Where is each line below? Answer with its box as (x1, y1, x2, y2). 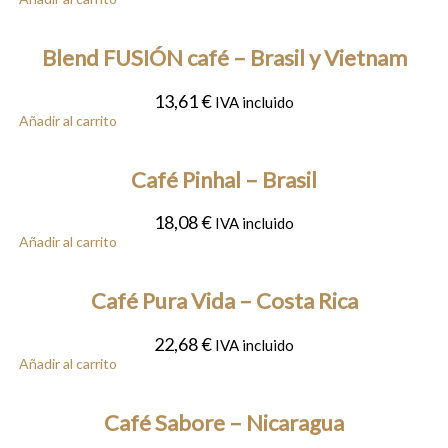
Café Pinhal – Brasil (131, 165, 317, 193)
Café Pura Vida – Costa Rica (90, 287, 358, 315)
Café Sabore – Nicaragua (104, 408, 344, 436)
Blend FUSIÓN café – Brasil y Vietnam (41, 44, 407, 72)
